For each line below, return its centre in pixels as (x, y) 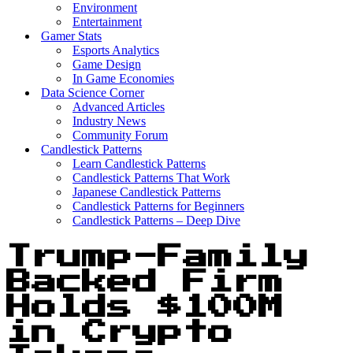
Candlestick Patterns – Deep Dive (156, 220)
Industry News (109, 121)
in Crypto (120, 333)
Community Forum (120, 135)
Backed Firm (145, 282)
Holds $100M (145, 308)
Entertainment (107, 22)
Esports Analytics (116, 50)
